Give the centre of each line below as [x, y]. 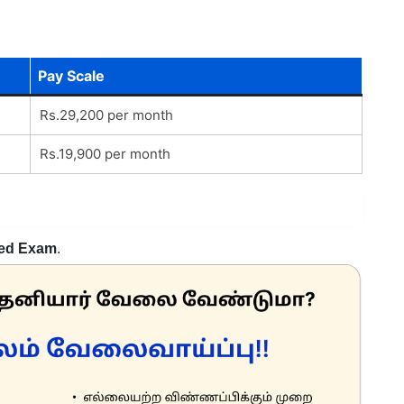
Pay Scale [71, 75]
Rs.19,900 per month [105, 153]
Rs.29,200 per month [106, 115]
